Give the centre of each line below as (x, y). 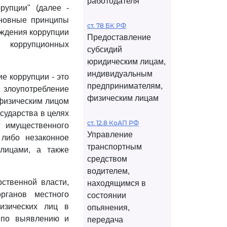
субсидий (105, 49)
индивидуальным (120, 74)
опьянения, (108, 207)
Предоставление (119, 37)
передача (105, 220)
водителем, (108, 171)
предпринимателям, (125, 86)
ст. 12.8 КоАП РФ (113, 123)
